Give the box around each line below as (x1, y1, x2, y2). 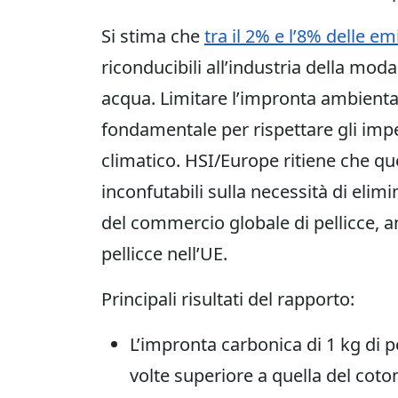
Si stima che (101, 23, 204, 48)
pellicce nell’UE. (101, 241, 227, 266)
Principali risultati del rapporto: (101, 286, 354, 311)
